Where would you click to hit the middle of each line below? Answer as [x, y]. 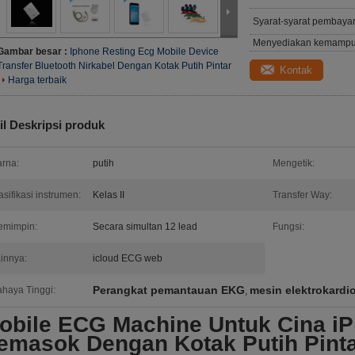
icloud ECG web [128, 258]
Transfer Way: [302, 195]
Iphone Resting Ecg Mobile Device [144, 52]
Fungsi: [288, 227]
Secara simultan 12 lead [145, 227]
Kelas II [109, 195]
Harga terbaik [37, 80]
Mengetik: [294, 163]
